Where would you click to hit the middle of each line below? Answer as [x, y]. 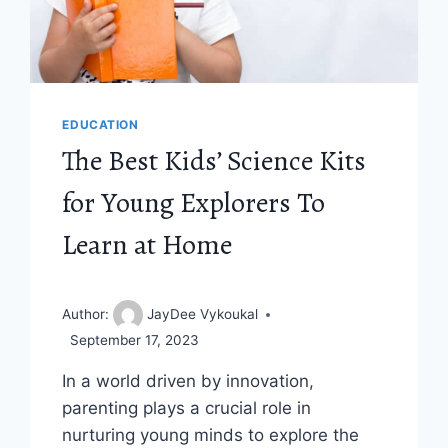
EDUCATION [100, 125]
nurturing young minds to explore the [211, 434]
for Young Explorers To [194, 203]
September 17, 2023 [135, 339]
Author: [88, 313]
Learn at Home [147, 245]
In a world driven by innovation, [188, 380]
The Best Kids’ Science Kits [214, 161]
